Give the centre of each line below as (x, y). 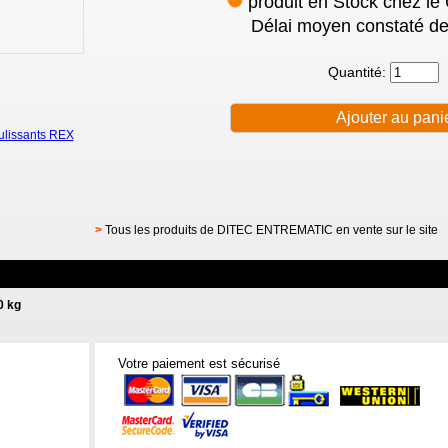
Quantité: (358, 72)
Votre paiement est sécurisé (198, 363)
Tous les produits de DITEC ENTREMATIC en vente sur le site (271, 230)
